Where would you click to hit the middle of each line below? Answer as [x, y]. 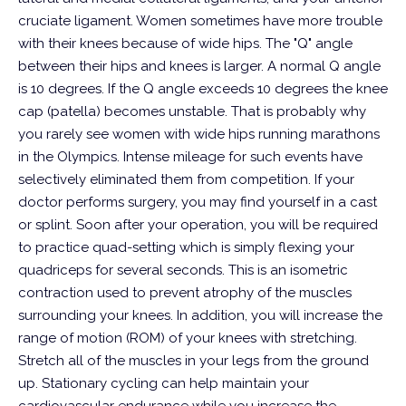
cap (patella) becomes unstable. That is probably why [192, 111]
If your [334, 179]
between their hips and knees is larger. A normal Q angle [199, 66]
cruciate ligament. [76, 21]
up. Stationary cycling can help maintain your [164, 383]
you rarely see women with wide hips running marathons [199, 134]
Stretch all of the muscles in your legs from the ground [193, 361]
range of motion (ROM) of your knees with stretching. [188, 338]
